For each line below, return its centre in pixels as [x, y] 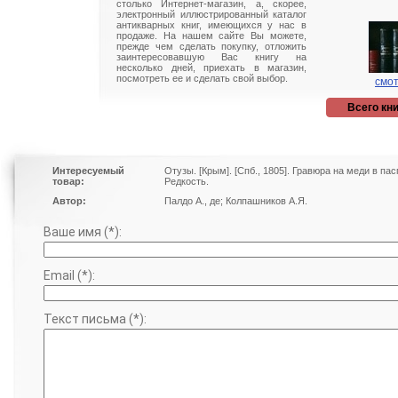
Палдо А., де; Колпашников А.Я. [236, 201]
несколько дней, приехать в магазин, [211, 68]
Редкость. [187, 181]
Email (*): [69, 275]
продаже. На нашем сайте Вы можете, [211, 36]
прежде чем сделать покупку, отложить [211, 46]
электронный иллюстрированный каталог [211, 14]
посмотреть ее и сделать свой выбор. [202, 78]
